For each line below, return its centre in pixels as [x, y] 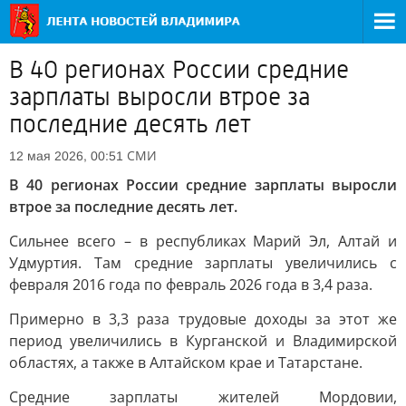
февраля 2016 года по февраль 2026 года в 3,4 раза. [191, 285]
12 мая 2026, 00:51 [66, 156]
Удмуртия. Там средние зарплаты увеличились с [203, 263]
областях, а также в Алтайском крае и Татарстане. [186, 362]
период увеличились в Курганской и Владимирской [203, 341]
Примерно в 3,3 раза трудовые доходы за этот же [203, 319]
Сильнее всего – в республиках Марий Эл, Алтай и [203, 241]
